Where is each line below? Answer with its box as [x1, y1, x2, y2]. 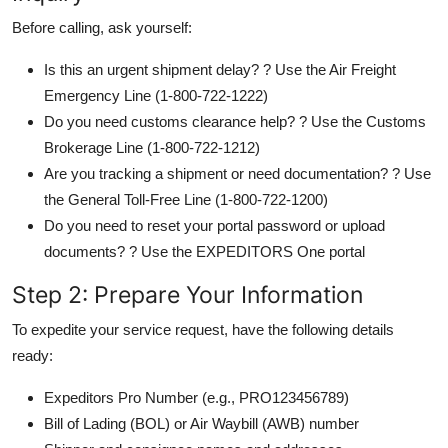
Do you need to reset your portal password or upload [44, 216, 385, 234]
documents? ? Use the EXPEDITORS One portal [44, 242, 365, 260]
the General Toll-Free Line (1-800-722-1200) [44, 190, 328, 208]
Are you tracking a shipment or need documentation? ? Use [44, 164, 431, 182]
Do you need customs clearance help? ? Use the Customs [44, 112, 426, 130]
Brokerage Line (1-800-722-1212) [44, 138, 260, 156]
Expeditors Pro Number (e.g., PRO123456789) [44, 388, 349, 406]
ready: [12, 346, 53, 364]
